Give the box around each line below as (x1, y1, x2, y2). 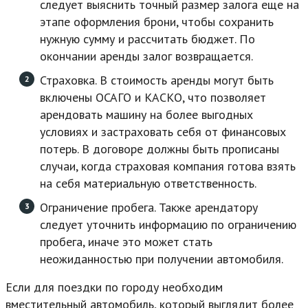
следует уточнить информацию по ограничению (40, 217, 296, 233)
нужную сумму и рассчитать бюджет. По (40, 31, 255, 47)
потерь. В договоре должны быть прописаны (40, 141, 279, 157)
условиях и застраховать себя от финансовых (40, 124, 286, 140)
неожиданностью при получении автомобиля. (40, 251, 283, 267)
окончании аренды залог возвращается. (40, 48, 253, 65)
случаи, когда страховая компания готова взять (40, 158, 296, 175)
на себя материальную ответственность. (40, 175, 256, 192)
